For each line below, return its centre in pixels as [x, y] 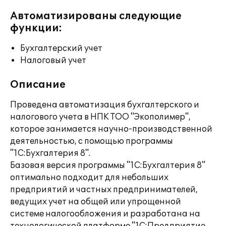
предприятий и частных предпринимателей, [104, 190]
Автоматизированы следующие [96, 16]
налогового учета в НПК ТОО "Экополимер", [100, 117]
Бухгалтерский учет [61, 48]
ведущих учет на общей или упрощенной [96, 202]
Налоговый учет [53, 61]
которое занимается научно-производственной [111, 129]
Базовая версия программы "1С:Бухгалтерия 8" [108, 165]
